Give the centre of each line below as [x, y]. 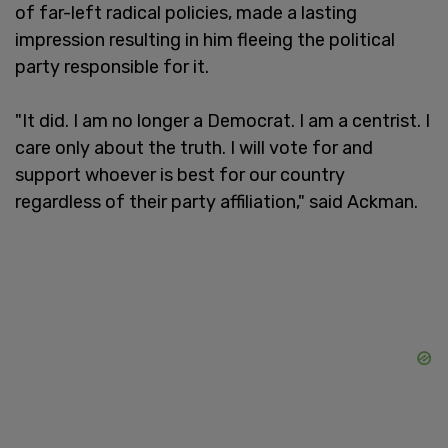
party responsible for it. [112, 66]
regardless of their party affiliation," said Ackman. [216, 201]
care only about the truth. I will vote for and [194, 147]
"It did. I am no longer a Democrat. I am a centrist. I [222, 120]
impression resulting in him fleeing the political [205, 39]
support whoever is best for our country [180, 174]
